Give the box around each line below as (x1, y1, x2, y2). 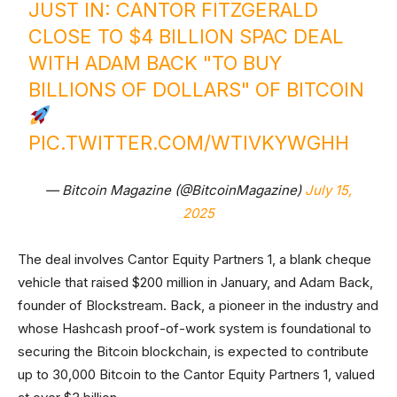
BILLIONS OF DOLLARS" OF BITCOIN (28, 78, 365, 101)
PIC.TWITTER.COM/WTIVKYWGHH (28, 131, 350, 154)
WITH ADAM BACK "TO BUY (28, 51, 283, 74)
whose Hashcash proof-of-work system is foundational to (18, 320, 371, 337)
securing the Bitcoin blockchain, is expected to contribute (18, 343, 369, 360)
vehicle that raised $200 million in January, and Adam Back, (18, 274, 373, 291)
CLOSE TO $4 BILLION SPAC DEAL (28, 25, 345, 48)
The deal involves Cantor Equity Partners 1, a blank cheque (18, 251, 371, 268)
